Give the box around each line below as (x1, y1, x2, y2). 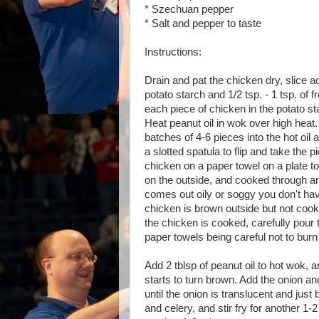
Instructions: (145, 46, 202, 58)
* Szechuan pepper (145, 3, 234, 15)
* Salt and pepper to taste (145, 17, 261, 29)
